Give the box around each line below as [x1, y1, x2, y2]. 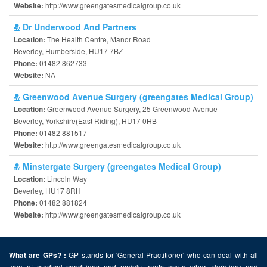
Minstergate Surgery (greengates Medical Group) [20, 160, 221, 172]
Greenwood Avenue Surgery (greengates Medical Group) [20, 91, 253, 103]
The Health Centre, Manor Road [47, 34, 151, 44]
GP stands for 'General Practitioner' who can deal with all [66, 250, 259, 260]
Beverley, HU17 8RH [14, 185, 81, 195]
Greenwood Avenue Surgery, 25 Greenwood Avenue [47, 104, 218, 114]
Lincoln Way [47, 173, 87, 184]
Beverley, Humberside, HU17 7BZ [14, 46, 123, 56]
